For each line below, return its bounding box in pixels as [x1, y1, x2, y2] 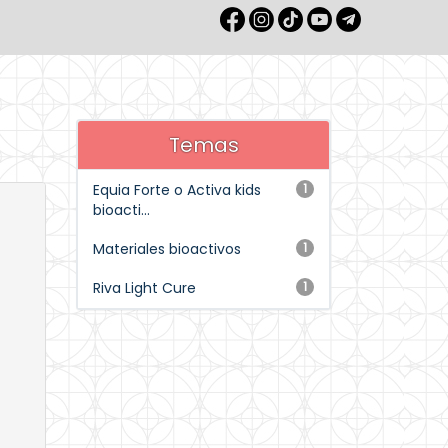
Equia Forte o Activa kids [93, 180, 261, 200]
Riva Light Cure [93, 278, 196, 298]
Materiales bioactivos [93, 239, 241, 259]
